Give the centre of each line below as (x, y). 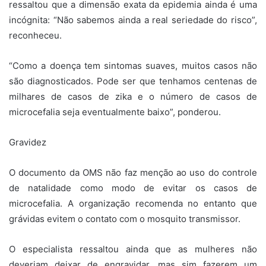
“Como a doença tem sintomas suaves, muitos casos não (133, 65)
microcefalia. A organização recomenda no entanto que (133, 203)
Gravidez (28, 142)
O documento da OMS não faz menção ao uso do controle (133, 172)
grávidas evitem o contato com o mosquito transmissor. (125, 218)
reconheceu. (35, 35)
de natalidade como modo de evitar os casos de (133, 188)
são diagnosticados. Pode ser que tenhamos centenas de (133, 81)
